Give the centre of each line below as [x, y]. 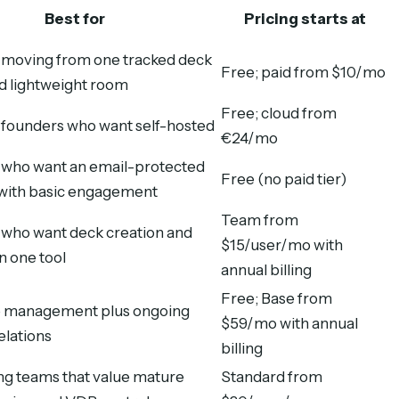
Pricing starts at [305, 18]
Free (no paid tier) [284, 179]
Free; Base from [277, 298]
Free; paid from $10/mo [303, 72]
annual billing [266, 269]
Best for [74, 18]
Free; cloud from [279, 113]
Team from [260, 220]
